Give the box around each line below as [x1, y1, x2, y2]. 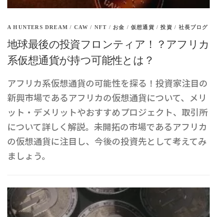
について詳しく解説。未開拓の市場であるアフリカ [7, 120, 207, 133]
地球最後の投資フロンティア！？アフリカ [7, 38, 210, 50]
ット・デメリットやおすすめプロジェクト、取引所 [7, 106, 208, 118]
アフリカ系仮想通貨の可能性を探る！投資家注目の [7, 77, 208, 89]
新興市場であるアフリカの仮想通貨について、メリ [7, 91, 207, 104]
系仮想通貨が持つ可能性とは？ [7, 54, 155, 66]
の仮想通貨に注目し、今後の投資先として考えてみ [7, 135, 207, 147]
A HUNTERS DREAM [7, 24, 68, 30]
